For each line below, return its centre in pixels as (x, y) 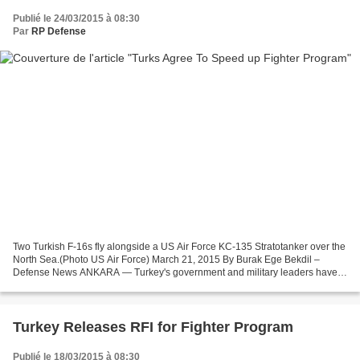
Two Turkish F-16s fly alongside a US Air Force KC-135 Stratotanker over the (179, 246)
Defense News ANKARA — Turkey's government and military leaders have (175, 272)
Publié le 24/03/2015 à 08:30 (76, 19)
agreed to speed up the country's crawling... (107, 285)
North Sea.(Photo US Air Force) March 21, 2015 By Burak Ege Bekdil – (166, 259)
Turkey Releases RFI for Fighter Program (153, 327)
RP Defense (59, 32)
